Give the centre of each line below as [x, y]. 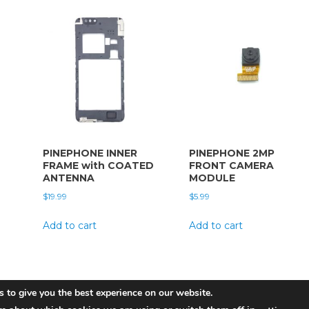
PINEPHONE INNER [90, 153]
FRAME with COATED [99, 166]
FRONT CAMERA [232, 166]
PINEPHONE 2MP [232, 153]
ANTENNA [69, 178]
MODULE [212, 178]
